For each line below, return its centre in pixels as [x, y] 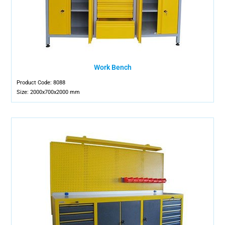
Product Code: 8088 [41, 83]
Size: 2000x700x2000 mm [48, 92]
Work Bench [113, 67]
